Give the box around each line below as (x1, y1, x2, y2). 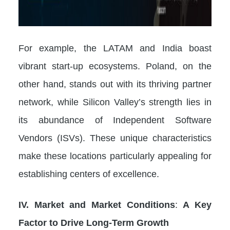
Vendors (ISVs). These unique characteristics (18, 132, 212, 143)
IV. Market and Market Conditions (18, 199, 175, 210)
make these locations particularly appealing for (18, 150, 212, 161)
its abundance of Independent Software (18, 114, 212, 125)
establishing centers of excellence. (18, 168, 159, 179)
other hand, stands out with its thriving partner (18, 78, 212, 89)
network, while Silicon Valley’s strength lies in (18, 96, 212, 107)
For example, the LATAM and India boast (18, 42, 212, 53)
